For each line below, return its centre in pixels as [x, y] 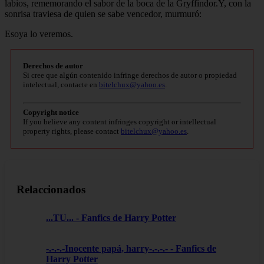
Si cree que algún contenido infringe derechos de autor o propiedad [130, 75]
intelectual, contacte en [61, 84]
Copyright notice [51, 112]
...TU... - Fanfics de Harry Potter [111, 218]
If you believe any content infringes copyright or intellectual [120, 121]
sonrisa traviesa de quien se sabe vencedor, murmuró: [103, 14]
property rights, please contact [72, 131]
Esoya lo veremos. [39, 34]
